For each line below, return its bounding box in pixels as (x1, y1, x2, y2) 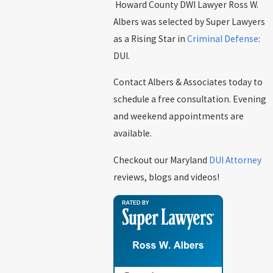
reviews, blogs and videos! (113, 171, 219, 183)
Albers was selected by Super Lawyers (113, 15, 265, 27)
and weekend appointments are (113, 110, 244, 122)
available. (113, 127, 152, 140)
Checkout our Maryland (113, 154, 209, 166)
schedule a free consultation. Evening (113, 93, 266, 105)
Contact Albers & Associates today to (113, 76, 263, 88)
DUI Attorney (209, 154, 261, 166)
